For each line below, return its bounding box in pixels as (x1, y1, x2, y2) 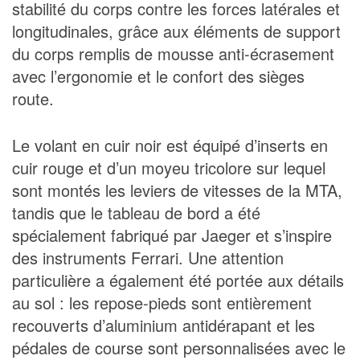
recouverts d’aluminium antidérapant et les (12, 313, 315, 337)
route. (12, 86, 54, 110)
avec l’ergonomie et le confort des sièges (12, 63, 305, 88)
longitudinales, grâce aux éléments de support (12, 18, 341, 43)
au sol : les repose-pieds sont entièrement (12, 290, 312, 314)
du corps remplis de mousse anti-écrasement (12, 41, 334, 65)
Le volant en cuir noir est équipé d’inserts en (12, 133, 328, 157)
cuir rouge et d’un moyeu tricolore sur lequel (12, 155, 325, 179)
